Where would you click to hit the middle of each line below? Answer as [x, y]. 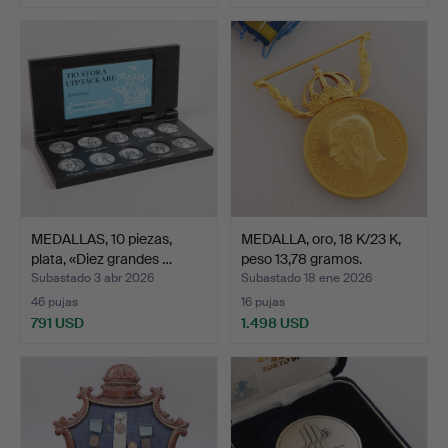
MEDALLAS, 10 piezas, [101, 238]
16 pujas [263, 301]
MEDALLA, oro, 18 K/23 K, [321, 238]
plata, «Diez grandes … [101, 258]
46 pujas [54, 301]
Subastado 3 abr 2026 [92, 277]
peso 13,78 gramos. [301, 258]
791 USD [57, 322]
